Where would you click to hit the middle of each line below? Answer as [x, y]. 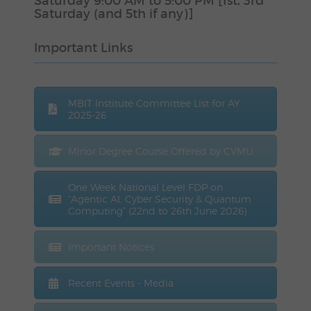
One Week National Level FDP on [145, 187]
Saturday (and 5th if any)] [114, 14]
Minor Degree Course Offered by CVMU [160, 151]
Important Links [83, 48]
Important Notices [111, 247]
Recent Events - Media [120, 283]
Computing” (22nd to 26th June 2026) [157, 211]
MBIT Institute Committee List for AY [154, 103]
